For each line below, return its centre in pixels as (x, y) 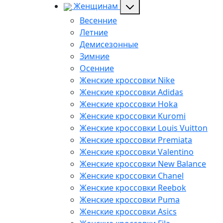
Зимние (95, 56)
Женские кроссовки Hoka (129, 104)
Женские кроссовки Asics (128, 211)
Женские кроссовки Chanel (132, 175)
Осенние (97, 68)
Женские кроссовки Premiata (136, 140)
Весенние (98, 20)
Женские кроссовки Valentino (137, 152)
